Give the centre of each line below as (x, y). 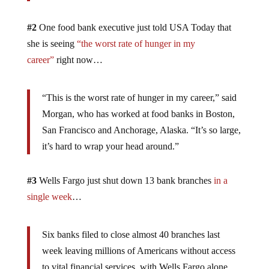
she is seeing (52, 43)
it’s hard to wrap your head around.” (110, 146)
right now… (78, 59)
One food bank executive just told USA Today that (134, 27)
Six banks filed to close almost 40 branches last (131, 234)
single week (49, 196)
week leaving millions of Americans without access (138, 250)
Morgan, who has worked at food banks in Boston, (138, 113)
